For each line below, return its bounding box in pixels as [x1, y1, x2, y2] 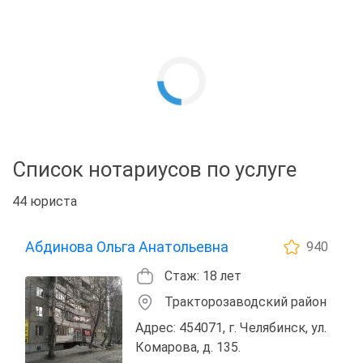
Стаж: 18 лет [164, 267, 241, 284]
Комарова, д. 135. [135, 339, 241, 355]
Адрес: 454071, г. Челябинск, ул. [135, 319, 327, 335]
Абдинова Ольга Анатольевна [25, 237, 228, 255]
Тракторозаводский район [164, 293, 327, 310]
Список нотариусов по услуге [12, 156, 297, 181]
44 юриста [12, 193, 77, 209]
